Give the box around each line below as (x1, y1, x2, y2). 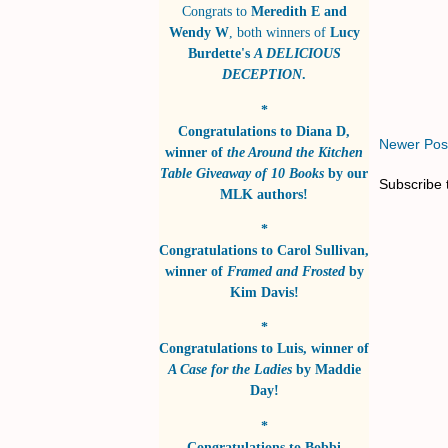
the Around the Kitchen (227, 143, 363, 160)
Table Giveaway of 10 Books (160, 164, 324, 181)
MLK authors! (220, 185, 308, 202)
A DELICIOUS (253, 45, 341, 62)
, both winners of (228, 24, 326, 41)
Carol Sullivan (277, 242, 365, 259)
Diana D (296, 122, 346, 139)
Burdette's (187, 45, 254, 62)
